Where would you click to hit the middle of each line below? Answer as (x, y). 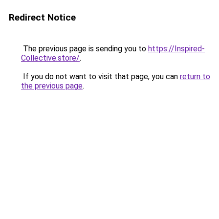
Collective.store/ (50, 58)
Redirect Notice (42, 17)
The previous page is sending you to (85, 49)
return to (195, 77)
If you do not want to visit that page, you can (100, 77)
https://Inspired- (176, 49)
